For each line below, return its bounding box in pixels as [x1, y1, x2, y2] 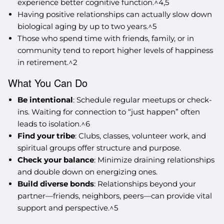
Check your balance [17, 154, 94, 164]
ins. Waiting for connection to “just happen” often [17, 106, 200, 116]
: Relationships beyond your [93, 178, 196, 188]
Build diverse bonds [17, 178, 94, 188]
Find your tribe [17, 130, 75, 140]
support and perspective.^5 [17, 202, 118, 212]
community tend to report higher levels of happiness [17, 45, 213, 55]
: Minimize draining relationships [93, 154, 214, 164]
